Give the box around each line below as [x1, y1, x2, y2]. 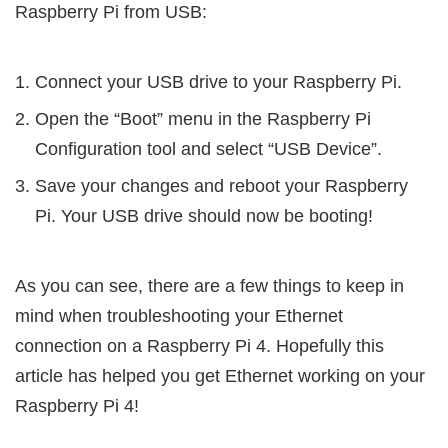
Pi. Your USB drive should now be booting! [35, 206, 373, 227]
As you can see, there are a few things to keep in [15, 276, 404, 297]
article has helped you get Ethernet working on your [15, 366, 425, 387]
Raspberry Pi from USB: [15, 2, 207, 23]
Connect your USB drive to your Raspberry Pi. [35, 72, 402, 93]
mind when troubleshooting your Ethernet [15, 306, 343, 327]
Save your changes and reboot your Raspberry [35, 176, 408, 197]
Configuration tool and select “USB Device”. [35, 139, 382, 160]
